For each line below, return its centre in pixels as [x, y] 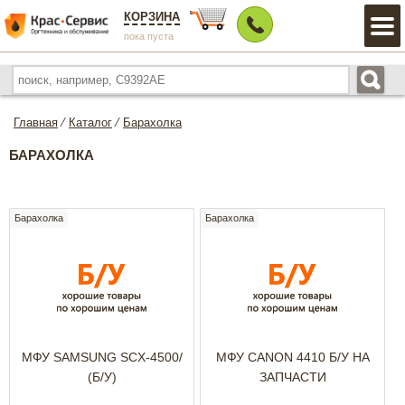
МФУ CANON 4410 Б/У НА [292, 357]
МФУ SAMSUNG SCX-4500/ [102, 357]
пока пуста [149, 36]
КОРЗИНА [152, 17]
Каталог [90, 122]
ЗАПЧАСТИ [292, 377]
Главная [36, 122]
